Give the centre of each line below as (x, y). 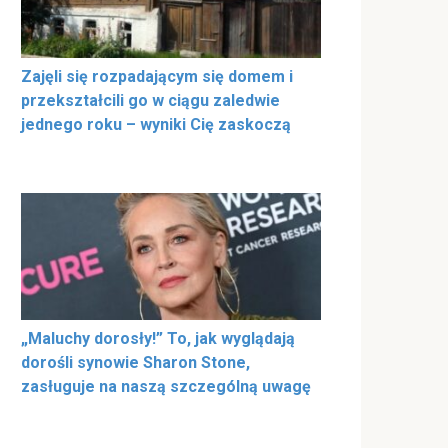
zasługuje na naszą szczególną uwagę (166, 386)
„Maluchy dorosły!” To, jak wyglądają (158, 338)
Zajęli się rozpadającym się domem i (157, 76)
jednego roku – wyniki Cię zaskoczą (156, 124)
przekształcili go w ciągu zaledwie (150, 100)
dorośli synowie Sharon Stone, (135, 362)
